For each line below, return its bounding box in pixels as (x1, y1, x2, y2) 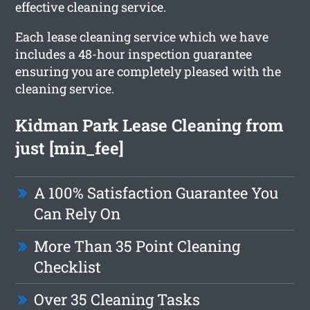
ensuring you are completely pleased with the (15, 62, 282, 80)
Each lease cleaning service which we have (15, 28, 269, 45)
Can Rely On (34, 203, 121, 224)
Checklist (34, 256, 102, 277)
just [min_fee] (15, 136, 125, 159)
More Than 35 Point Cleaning (34, 235, 241, 256)
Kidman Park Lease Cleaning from (15, 113, 284, 136)
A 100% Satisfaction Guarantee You (34, 182, 279, 203)
